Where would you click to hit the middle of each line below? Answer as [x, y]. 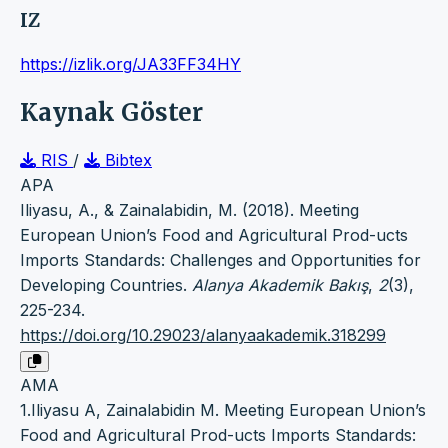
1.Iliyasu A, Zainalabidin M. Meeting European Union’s [223, 409]
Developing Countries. [106, 284]
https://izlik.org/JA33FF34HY [130, 63]
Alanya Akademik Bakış [280, 284]
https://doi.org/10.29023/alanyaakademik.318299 [203, 334]
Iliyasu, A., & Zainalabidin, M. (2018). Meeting [189, 209]
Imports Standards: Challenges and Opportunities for [220, 259]
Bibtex [126, 159]
